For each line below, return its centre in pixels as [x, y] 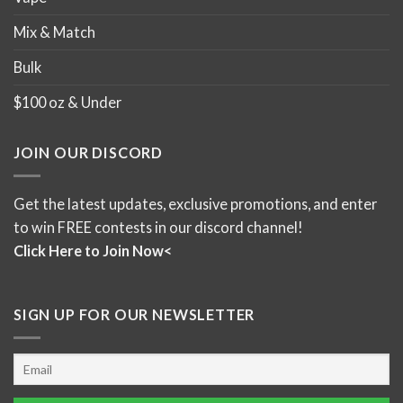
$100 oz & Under [67, 102]
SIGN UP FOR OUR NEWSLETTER [134, 315]
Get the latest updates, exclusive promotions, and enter [195, 203]
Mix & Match [54, 31]
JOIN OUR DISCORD [89, 153]
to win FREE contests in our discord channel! [158, 227]
